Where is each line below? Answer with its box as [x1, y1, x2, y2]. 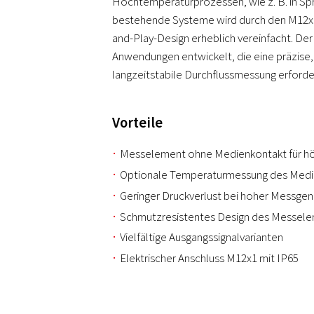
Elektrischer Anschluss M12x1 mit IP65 [120, 250, 299, 266]
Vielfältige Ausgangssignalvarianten [120, 228, 283, 245]
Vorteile [112, 113, 163, 132]
